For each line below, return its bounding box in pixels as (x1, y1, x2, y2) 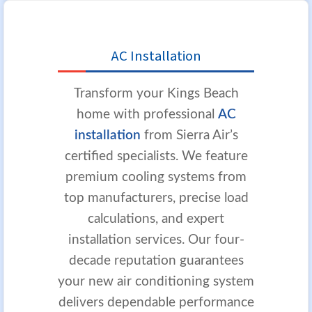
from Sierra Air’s (140, 128, 238, 142)
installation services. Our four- (68, 233, 244, 247)
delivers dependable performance (58, 295, 254, 309)
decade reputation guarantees (68, 253, 244, 267)
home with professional (76, 107, 218, 121)
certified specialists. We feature (64, 149, 248, 163)
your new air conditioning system (58, 274, 254, 288)
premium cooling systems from (65, 170, 247, 184)
